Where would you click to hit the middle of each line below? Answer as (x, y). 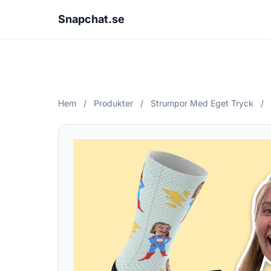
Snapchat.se (91, 19)
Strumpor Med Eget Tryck (202, 103)
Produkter (113, 103)
